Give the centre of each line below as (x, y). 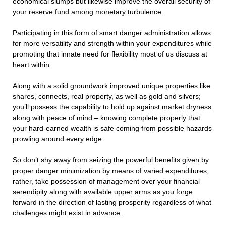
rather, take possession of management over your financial (106, 181)
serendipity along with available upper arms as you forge (103, 192)
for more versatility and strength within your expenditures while (112, 44)
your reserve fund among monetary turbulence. (88, 12)
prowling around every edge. (58, 139)
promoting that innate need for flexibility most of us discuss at (110, 54)
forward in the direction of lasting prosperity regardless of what (112, 203)
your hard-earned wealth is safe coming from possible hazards (112, 128)
